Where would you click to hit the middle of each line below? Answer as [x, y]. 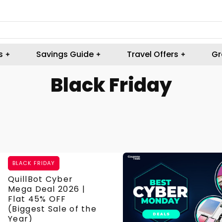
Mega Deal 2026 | [47, 189]
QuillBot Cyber [41, 179]
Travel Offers [152, 54]
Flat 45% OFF [37, 199]
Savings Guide [65, 54]
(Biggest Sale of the [53, 209]
